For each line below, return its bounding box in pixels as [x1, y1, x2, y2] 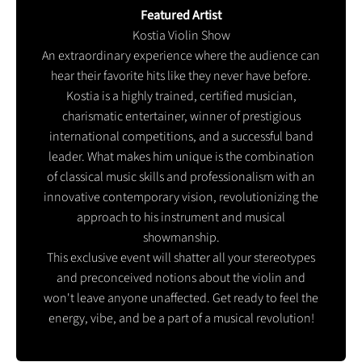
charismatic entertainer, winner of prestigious [61, 107, 301, 125]
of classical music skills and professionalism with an [47, 167, 315, 186]
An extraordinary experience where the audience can [42, 46, 320, 65]
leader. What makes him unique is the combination [48, 147, 314, 166]
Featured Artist [141, 6, 221, 24]
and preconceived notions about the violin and [57, 268, 305, 287]
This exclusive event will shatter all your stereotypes [47, 248, 315, 267]
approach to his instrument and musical [77, 208, 285, 226]
